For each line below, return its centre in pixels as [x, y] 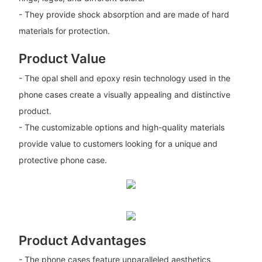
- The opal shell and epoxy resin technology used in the [124, 78]
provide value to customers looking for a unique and [118, 143]
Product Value [62, 59]
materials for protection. [64, 31]
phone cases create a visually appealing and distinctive [124, 94]
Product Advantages [82, 240]
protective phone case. [63, 160]
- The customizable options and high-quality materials [121, 127]
